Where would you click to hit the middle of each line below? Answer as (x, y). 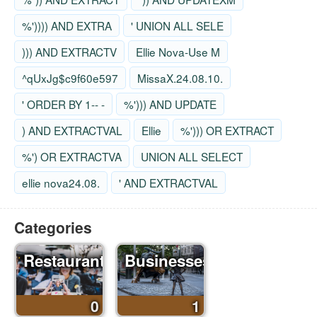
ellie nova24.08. (61, 183)
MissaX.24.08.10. (180, 78)
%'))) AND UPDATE (170, 104)
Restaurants (68, 260)
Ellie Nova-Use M (178, 52)
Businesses (168, 260)
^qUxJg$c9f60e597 (70, 78)
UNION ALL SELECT (192, 156)
